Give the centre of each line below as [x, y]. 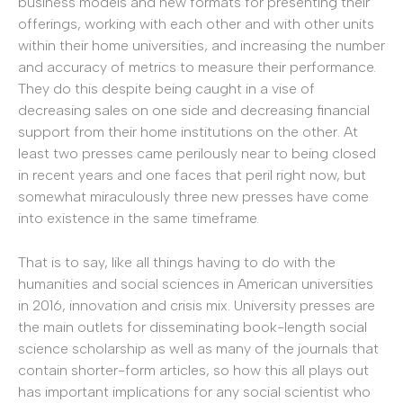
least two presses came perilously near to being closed [197, 153]
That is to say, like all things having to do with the [177, 263]
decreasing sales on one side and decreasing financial [194, 110]
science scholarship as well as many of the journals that [198, 349]
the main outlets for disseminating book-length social [193, 327]
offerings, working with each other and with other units [196, 23]
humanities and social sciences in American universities [196, 284]
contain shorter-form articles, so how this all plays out [193, 371]
